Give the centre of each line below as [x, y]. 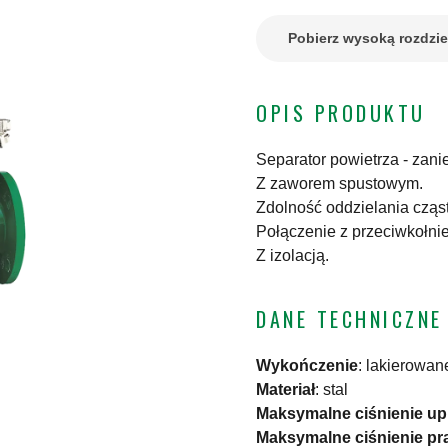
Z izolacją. [292, 256]
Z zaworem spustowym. [339, 184]
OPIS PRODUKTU [341, 113]
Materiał [285, 390]
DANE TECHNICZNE [349, 319]
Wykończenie [307, 366]
